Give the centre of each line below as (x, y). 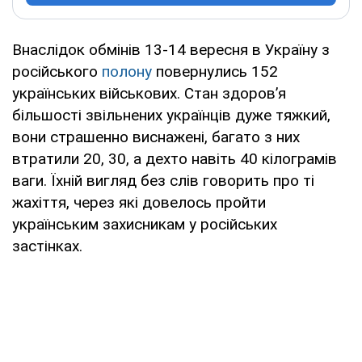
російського (57, 71)
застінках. (47, 246)
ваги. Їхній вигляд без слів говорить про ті (163, 180)
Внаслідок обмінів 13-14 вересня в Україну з (171, 49)
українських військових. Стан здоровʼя (149, 93)
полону (129, 71)
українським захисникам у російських (145, 224)
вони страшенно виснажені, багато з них (156, 137)
